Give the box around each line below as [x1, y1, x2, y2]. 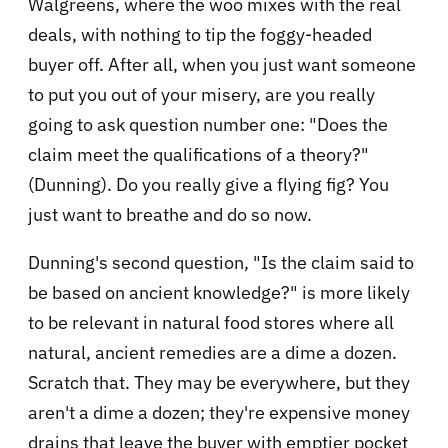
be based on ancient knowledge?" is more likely [28, 280, 410, 304]
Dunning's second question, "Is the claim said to [28, 250, 414, 274]
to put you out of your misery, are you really [28, 82, 375, 106]
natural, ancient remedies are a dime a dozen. [28, 340, 397, 364]
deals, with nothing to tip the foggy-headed [28, 22, 372, 46]
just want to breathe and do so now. [28, 202, 312, 226]
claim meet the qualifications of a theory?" [28, 142, 369, 166]
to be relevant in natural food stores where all [28, 310, 394, 334]
